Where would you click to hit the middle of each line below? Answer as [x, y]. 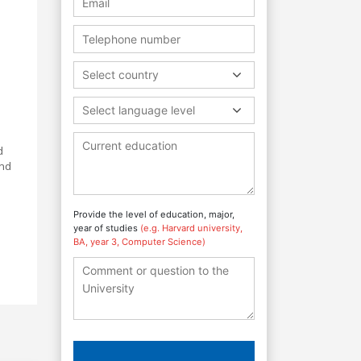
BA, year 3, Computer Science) [139, 241]
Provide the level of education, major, [154, 214]
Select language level [139, 110]
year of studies [107, 228]
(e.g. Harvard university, [191, 228]
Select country [120, 74]
